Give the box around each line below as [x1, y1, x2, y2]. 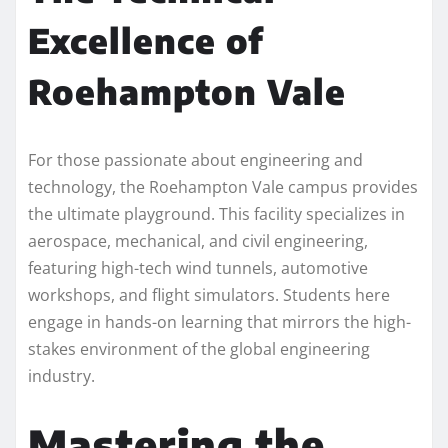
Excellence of [28, 18, 264, 61]
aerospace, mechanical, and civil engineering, [28, 229, 368, 252]
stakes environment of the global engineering [28, 337, 370, 360]
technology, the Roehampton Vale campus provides [28, 175, 418, 198]
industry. [28, 364, 95, 387]
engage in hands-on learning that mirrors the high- [28, 310, 411, 333]
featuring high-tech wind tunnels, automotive [28, 256, 368, 279]
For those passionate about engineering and [28, 148, 363, 171]
